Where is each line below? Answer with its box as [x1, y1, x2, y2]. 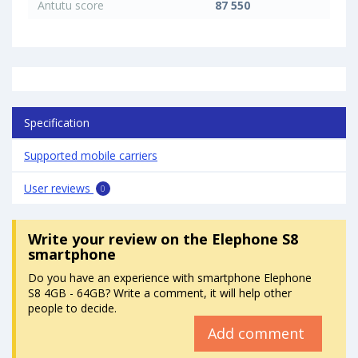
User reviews [24, 181, 93, 196]
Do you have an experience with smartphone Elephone [28, 270, 312, 286]
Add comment [208, 324, 308, 344]
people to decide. [28, 300, 117, 316]
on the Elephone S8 [157, 229, 298, 249]
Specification [24, 115, 89, 130]
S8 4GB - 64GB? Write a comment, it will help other [28, 285, 292, 301]
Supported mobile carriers [24, 148, 157, 163]
